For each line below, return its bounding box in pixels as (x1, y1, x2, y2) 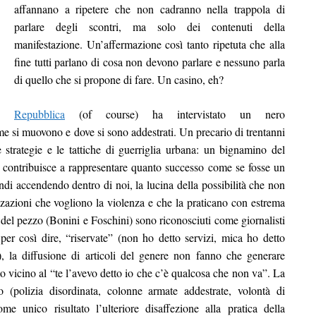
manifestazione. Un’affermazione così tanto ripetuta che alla (14, 36, 285, 51)
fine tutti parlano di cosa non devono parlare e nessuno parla (14, 54, 285, 69)
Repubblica (14, 106, 65, 121)
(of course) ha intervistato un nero (65, 106, 285, 121)
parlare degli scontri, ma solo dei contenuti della (14, 18, 285, 34)
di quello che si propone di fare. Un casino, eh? (14, 71, 224, 87)
